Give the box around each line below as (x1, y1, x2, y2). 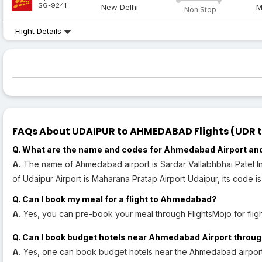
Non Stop (184, 5, 216, 15)
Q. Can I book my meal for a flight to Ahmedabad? (12, 194, 217, 205)
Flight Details (15, 26, 64, 36)
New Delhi (101, 2, 139, 12)
